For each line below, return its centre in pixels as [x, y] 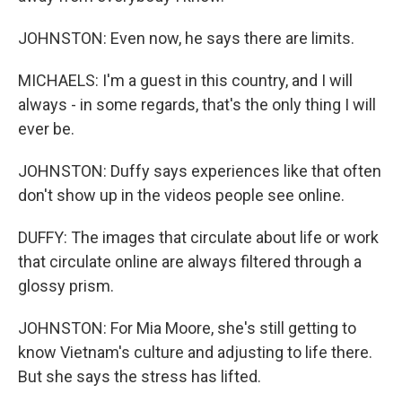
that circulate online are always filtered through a [190, 262]
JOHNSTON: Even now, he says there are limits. [186, 38]
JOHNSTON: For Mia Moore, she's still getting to [187, 328]
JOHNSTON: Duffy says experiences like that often [200, 171]
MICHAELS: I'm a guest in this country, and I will [185, 80]
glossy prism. [66, 286]
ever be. [46, 129]
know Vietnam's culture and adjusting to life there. [195, 352]
